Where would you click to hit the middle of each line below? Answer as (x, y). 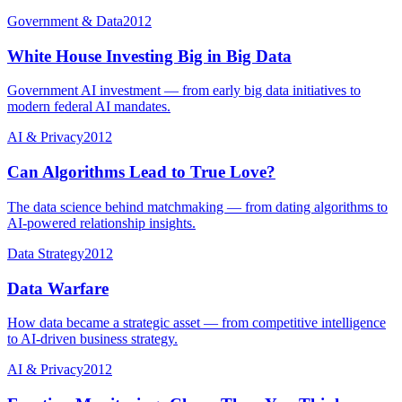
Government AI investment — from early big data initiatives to (184, 91)
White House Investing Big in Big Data (149, 56)
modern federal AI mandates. (89, 107)
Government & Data (65, 21)
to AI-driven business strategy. (92, 339)
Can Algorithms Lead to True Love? (141, 172)
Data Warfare (58, 288)
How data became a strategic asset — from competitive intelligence (197, 323)
